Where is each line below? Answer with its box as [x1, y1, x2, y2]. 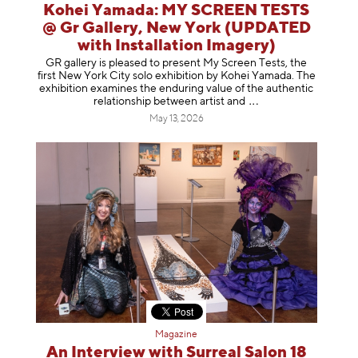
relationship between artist [93, 96, 227, 108]
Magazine [155, 329, 198, 340]
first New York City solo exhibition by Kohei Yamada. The [37, 70, 316, 82]
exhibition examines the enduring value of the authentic [39, 83, 314, 95]
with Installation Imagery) [77, 37, 276, 54]
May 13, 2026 [149, 114, 204, 125]
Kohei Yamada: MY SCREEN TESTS [43, 2, 310, 19]
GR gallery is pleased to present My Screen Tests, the [46, 58, 308, 70]
